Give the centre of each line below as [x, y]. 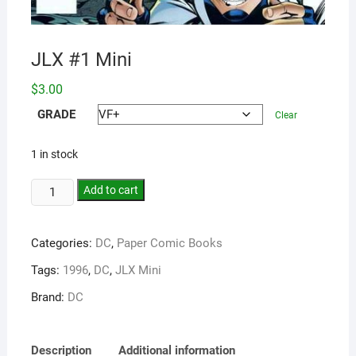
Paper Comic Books [169, 244]
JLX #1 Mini [81, 60]
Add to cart [111, 190]
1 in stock [54, 155]
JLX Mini [138, 271]
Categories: [63, 244]
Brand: [49, 298]
